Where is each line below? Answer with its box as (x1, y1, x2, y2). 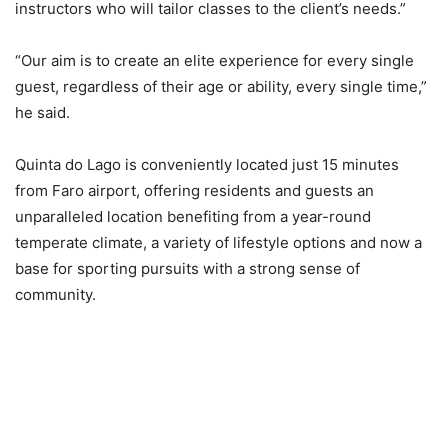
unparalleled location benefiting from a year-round (15, 207, 371, 227)
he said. (15, 103, 70, 123)
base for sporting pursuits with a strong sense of (15, 259, 360, 279)
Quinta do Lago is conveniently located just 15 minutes (15, 155, 399, 175)
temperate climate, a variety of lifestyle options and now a (15, 233, 422, 253)
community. (15, 285, 96, 305)
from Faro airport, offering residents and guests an (15, 181, 374, 201)
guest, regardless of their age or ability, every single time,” (15, 77, 427, 97)
